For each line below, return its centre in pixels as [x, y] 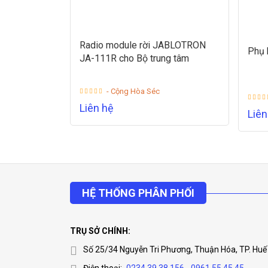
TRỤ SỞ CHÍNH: [100, 231]
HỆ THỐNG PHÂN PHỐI [138, 193]
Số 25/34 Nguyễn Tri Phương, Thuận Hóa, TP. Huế [175, 249]
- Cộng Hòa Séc [133, 92]
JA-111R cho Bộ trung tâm [134, 59]
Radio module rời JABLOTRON [143, 45]
